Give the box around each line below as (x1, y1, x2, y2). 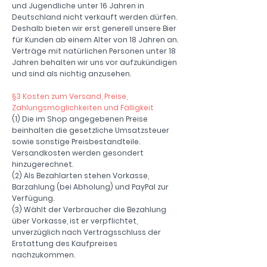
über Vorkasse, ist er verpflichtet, (12, 216, 138, 226)
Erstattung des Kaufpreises (12, 238, 117, 249)
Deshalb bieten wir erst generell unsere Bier (12, 23, 176, 34)
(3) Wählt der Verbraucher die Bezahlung (12, 204, 166, 215)
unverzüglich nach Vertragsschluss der (12, 227, 161, 238)
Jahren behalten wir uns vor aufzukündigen (12, 57, 177, 68)
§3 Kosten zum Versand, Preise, (12, 91, 128, 102)
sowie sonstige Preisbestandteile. (12, 136, 140, 147)
